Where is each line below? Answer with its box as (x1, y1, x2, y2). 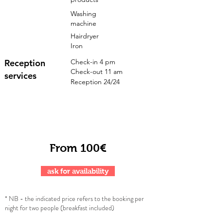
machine (71, 19, 96, 28)
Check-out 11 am (71, 67, 123, 76)
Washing (71, 9, 96, 18)
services (4, 70, 36, 81)
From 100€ (49, 142, 107, 154)
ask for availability (47, 167, 109, 175)
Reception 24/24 (71, 77, 120, 86)
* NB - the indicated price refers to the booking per (5, 194, 144, 203)
